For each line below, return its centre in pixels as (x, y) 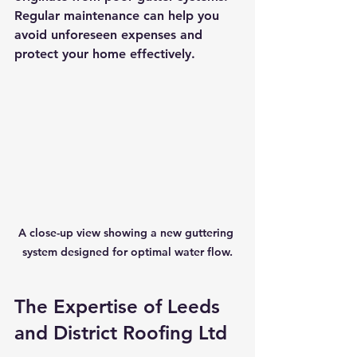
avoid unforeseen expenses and (110, 35)
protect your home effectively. (105, 54)
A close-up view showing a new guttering (127, 232)
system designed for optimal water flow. (127, 251)
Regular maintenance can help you (119, 16)
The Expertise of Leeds (120, 306)
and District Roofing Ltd (121, 332)
